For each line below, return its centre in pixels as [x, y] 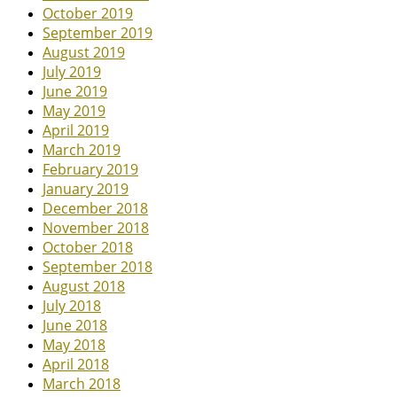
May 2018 [74, 344]
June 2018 [75, 325]
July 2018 [72, 305]
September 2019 [97, 32]
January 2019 [86, 188]
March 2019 [82, 149]
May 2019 [74, 110]
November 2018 [96, 227]
